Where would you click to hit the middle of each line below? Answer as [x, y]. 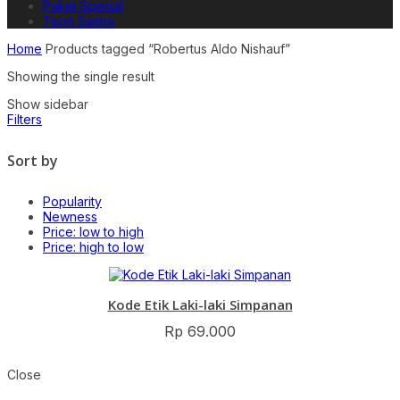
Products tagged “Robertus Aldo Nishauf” [166, 49]
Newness [70, 217]
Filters [25, 119]
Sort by [33, 160]
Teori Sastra [79, 21]
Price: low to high [93, 232]
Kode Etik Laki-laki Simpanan [200, 305]
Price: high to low [93, 247]
